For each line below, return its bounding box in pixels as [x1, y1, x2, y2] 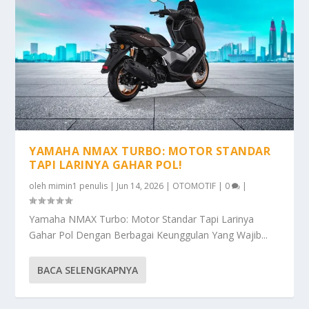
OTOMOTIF [172, 180, 217, 192]
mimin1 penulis [48, 180, 108, 192]
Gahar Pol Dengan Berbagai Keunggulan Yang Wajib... [29, 228, 268, 242]
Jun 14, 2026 [117, 180, 164, 192]
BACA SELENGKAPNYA [37, 263, 139, 277]
